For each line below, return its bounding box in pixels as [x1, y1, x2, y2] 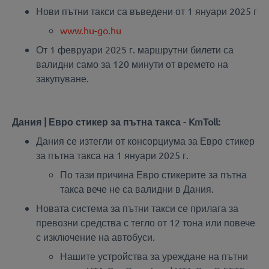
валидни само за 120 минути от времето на [36, 58, 228, 70]
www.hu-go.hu [60, 24, 121, 37]
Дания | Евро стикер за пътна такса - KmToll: [12, 115, 220, 128]
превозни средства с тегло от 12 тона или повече [36, 216, 255, 229]
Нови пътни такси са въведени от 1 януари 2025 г [36, 5, 257, 17]
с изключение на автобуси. [36, 231, 155, 243]
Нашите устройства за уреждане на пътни [60, 250, 248, 262]
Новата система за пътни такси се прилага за [36, 202, 238, 214]
